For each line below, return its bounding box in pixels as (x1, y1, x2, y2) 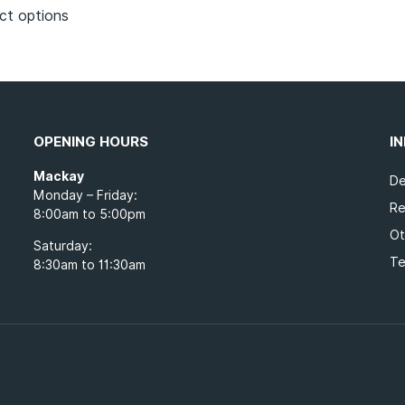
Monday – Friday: (33, 187, 137, 202)
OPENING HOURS (33, 133, 148, 150)
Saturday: (33, 238, 92, 253)
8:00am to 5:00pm (33, 206, 146, 221)
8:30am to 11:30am (33, 257, 146, 272)
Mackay (33, 168, 84, 184)
